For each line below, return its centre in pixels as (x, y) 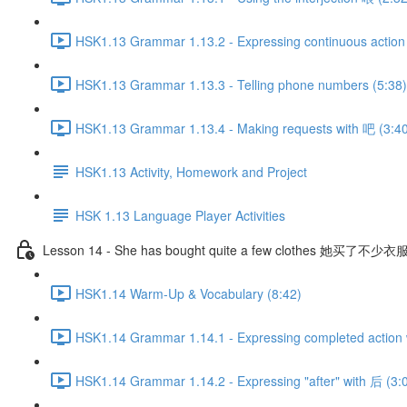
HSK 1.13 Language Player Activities (180, 215)
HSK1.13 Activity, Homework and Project (191, 171)
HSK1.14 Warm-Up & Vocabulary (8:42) (189, 293)
